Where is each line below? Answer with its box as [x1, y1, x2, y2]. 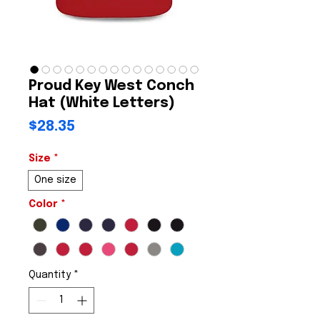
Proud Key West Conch [29, 79, 194, 94]
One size [34, 175, 76, 185]
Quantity [29, 270, 71, 281]
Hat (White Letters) [29, 96, 175, 111]
